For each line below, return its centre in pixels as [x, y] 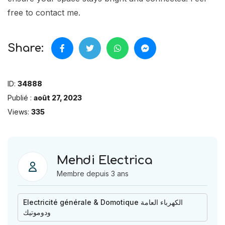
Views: [18, 112]
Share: [26, 48]
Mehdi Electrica [105, 160]
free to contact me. [44, 13]
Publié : [20, 98]
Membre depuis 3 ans [93, 174]
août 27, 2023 [58, 98]
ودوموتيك [37, 212]
